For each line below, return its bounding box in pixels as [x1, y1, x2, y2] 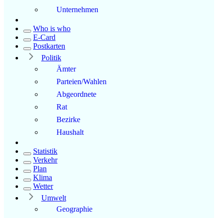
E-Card [33, 33, 55, 41]
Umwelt [41, 193, 66, 202]
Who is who [33, 24, 71, 33]
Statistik [33, 146, 57, 155]
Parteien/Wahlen [56, 77, 107, 86]
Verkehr [33, 155, 57, 164]
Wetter [33, 182, 53, 190]
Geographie [56, 204, 92, 213]
